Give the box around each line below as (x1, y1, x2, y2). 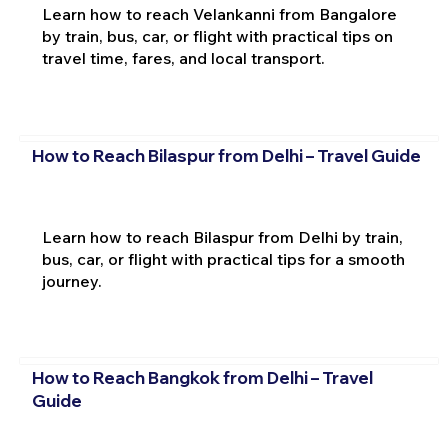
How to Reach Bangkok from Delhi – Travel (31, 367, 373, 389)
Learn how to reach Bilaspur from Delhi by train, (41, 226, 403, 247)
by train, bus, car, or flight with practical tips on (41, 26, 393, 47)
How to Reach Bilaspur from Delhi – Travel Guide (31, 144, 421, 166)
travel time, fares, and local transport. (41, 48, 325, 69)
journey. (41, 270, 102, 291)
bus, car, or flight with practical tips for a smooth (41, 248, 405, 269)
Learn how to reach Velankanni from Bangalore (41, 4, 397, 25)
